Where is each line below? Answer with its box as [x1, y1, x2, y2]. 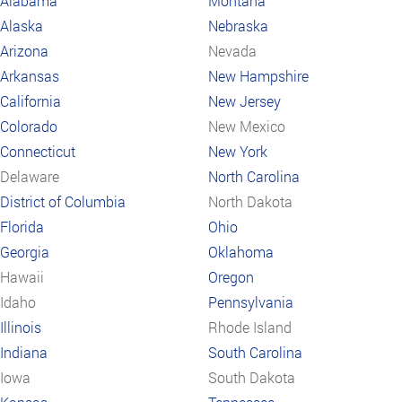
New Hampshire [208, 66, 309, 86]
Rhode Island [208, 318, 292, 337]
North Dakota [208, 192, 293, 212]
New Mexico [208, 117, 285, 136]
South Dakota [208, 368, 295, 388]
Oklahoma [208, 242, 274, 262]
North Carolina [208, 167, 300, 187]
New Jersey [208, 92, 281, 111]
